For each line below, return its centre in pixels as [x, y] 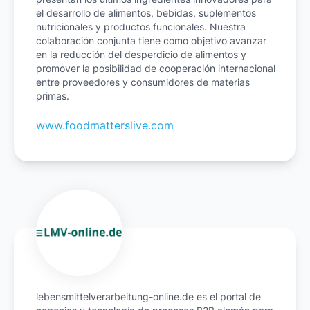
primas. [53, 96]
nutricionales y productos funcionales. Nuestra [141, 27]
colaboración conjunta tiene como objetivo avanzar [151, 41]
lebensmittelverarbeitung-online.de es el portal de [148, 297]
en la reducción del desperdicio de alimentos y [141, 55]
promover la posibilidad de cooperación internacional [156, 69]
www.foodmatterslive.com [105, 126]
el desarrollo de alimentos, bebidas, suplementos [146, 13]
